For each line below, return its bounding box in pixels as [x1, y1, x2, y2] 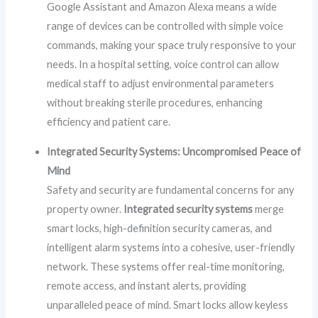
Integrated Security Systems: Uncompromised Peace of [47, 146, 302, 158]
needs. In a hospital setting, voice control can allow [47, 58, 280, 71]
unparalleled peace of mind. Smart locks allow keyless [47, 299, 289, 312]
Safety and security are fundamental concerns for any [47, 184, 295, 197]
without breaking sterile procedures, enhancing [47, 97, 263, 109]
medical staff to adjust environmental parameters [47, 77, 275, 90]
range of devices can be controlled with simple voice [47, 20, 284, 33]
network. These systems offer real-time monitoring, [47, 261, 285, 273]
